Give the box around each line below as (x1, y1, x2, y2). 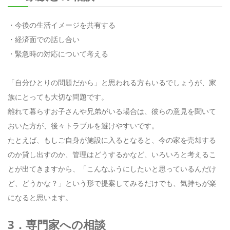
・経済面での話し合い (8, 34, 80, 44)
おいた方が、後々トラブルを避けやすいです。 (8, 120, 159, 130)
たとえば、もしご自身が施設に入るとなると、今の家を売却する (8, 135, 216, 145)
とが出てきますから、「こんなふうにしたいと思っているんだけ (8, 163, 216, 174)
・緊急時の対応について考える (8, 48, 108, 59)
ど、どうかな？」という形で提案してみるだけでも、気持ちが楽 (8, 178, 216, 188)
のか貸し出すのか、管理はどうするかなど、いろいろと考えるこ (8, 149, 216, 159)
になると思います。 (8, 192, 72, 202)
